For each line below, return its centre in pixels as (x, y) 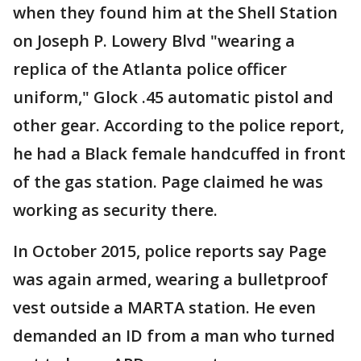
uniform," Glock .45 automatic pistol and (173, 98)
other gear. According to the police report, (178, 126)
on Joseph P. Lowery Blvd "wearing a (154, 41)
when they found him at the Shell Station (175, 13)
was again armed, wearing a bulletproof (170, 280)
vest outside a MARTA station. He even (164, 308)
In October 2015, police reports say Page (170, 251)
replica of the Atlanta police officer (150, 69)
